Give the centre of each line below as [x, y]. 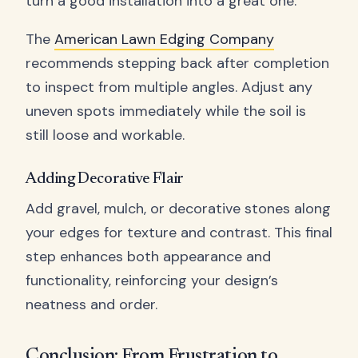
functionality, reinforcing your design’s [152, 280]
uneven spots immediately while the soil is [166, 111]
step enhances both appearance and [148, 256]
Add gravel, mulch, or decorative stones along [178, 208]
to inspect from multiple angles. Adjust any [169, 87]
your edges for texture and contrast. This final [179, 232]
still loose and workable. [105, 135]
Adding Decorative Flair [105, 179]
